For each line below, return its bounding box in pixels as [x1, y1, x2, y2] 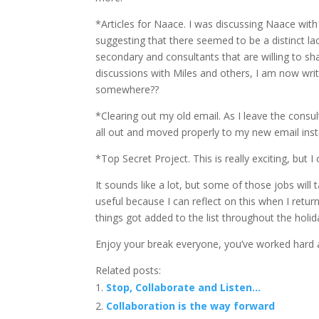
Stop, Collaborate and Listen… [106, 281, 261, 294]
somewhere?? [95, 83, 159, 96]
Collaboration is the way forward [106, 299, 276, 313]
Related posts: [95, 263, 162, 277]
